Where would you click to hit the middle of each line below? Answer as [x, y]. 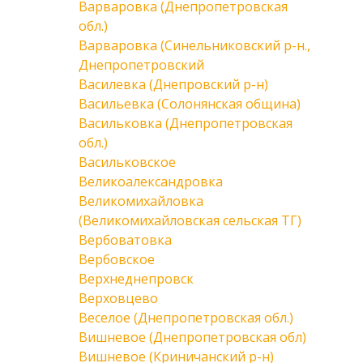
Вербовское [117, 259]
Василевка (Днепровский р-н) [173, 84]
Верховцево [118, 298]
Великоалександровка [151, 181]
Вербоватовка [125, 240]
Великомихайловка [141, 201]
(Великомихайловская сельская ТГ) [190, 220]
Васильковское [127, 162]
